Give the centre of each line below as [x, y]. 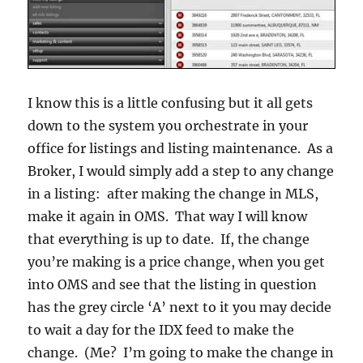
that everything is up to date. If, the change [169, 239]
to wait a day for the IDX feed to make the [161, 329]
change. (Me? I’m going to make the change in [181, 352]
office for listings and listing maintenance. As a [181, 148]
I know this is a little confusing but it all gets [171, 102]
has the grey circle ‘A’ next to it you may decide [180, 307]
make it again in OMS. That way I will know [168, 216]
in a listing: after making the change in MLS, [173, 193]
